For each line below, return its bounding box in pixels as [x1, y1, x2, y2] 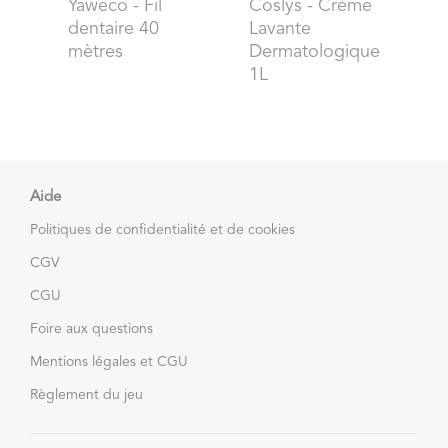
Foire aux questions [30, 321, 153, 336]
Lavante [248, 19, 311, 38]
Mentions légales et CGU [30, 354, 188, 369]
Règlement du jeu [30, 387, 143, 402]
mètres [68, 42, 123, 61]
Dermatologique [248, 42, 380, 61]
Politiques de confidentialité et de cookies [30, 222, 295, 237]
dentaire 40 [68, 19, 159, 38]
